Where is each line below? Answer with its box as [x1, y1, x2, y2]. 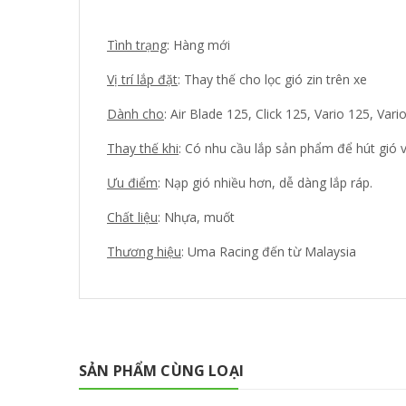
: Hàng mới [167, 35, 230, 53]
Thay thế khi [107, 139, 179, 157]
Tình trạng [107, 35, 167, 53]
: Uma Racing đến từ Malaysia [181, 242, 356, 260]
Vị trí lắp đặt [107, 70, 178, 88]
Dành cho [107, 104, 164, 122]
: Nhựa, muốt [158, 208, 235, 226]
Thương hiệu [107, 242, 181, 260]
